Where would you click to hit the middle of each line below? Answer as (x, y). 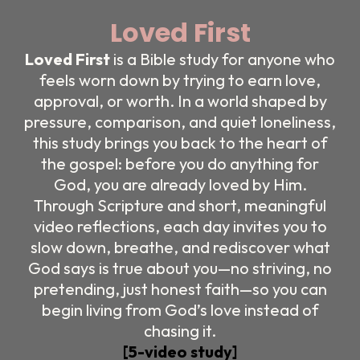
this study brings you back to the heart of (180, 142)
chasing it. (180, 330)
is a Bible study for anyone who (224, 59)
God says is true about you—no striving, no (180, 268)
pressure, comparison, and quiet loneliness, (180, 121)
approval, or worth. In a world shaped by (180, 100)
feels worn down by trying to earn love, (180, 80)
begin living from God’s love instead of (180, 309)
